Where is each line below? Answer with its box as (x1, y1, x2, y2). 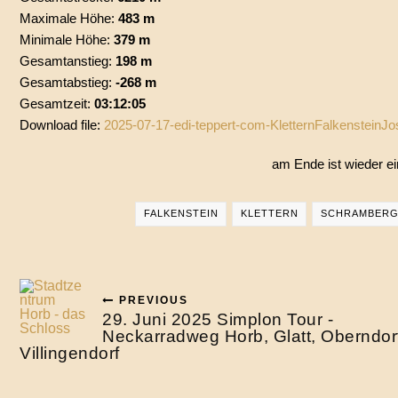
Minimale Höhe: (20, 32, 110, 47)
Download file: (20, 117, 104, 132)
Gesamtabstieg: (20, 75, 112, 90)
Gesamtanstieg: (20, 53, 112, 68)
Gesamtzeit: (20, 96, 91, 111)
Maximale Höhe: (20, 11, 115, 26)
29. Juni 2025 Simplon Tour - (102, 310, 333, 329)
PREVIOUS (115, 294, 188, 306)
